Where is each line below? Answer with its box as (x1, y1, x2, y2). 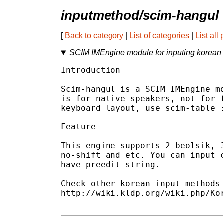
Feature (61, 122, 96, 132)
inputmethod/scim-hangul (61, 8, 219, 23)
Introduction (61, 65, 120, 75)
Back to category (65, 31, 123, 40)
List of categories (129, 31, 189, 40)
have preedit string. (61, 160, 160, 170)
